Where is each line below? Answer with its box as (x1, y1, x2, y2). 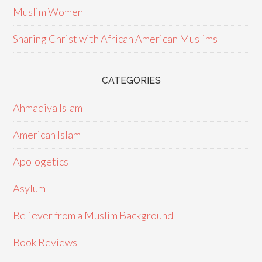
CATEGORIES (101, 75, 161, 86)
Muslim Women (13, 5, 84, 18)
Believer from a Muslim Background (13, 209, 174, 222)
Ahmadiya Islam (13, 101, 83, 114)
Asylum (13, 182, 46, 195)
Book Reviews (13, 236, 78, 249)
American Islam (13, 128, 81, 141)
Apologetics (13, 155, 69, 168)
